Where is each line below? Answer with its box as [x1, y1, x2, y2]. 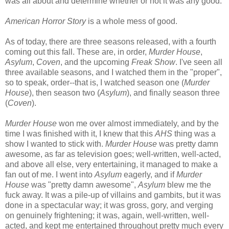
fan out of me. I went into [5, 170, 95, 179]
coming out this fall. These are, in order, [5, 47, 149, 56]
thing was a [174, 129, 216, 138]
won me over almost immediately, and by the [57, 119, 219, 128]
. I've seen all [175, 57, 222, 66]
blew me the [167, 180, 211, 189]
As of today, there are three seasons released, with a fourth [5, 37, 216, 46]
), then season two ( [29, 88, 100, 97]
